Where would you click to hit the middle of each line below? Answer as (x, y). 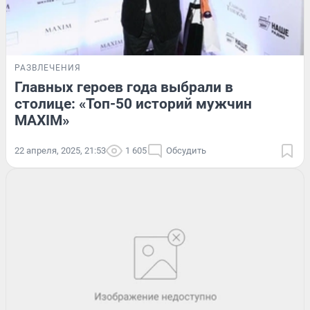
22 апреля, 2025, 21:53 (60, 150)
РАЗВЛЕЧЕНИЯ (48, 67)
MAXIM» (42, 120)
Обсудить (186, 150)
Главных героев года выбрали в (124, 87)
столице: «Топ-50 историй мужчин (133, 103)
